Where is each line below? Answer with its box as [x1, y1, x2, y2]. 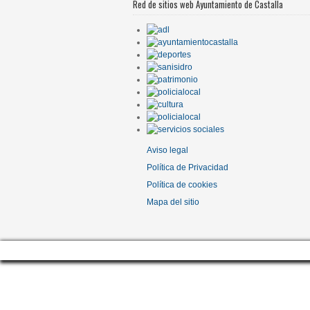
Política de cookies [147, 180, 217, 190]
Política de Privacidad [147, 163, 228, 172]
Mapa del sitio [147, 197, 199, 207]
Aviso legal [147, 145, 188, 155]
